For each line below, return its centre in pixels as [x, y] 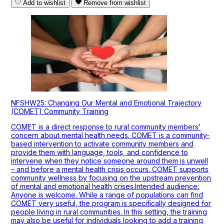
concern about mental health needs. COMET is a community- [110, 135]
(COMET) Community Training [60, 111]
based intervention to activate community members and [102, 144]
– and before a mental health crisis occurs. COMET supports [110, 169]
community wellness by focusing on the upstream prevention [111, 178]
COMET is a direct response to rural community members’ [106, 127]
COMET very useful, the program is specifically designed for [111, 203]
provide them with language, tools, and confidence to [99, 152]
